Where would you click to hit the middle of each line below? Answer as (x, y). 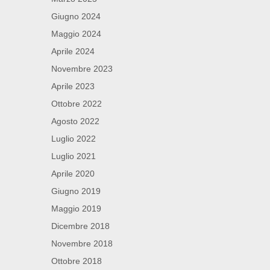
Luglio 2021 (74, 156)
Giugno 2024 (76, 17)
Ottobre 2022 (77, 104)
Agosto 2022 (75, 121)
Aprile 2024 (73, 52)
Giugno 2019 (76, 191)
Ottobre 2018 (77, 261)
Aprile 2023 (73, 86)
